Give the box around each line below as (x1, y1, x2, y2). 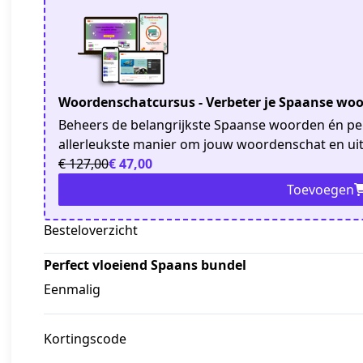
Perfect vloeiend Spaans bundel (44, 256, 246, 275)
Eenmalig (44, 280, 100, 299)
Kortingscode (44, 330, 126, 348)
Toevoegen (286, 181, 354, 199)
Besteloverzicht (44, 221, 138, 240)
